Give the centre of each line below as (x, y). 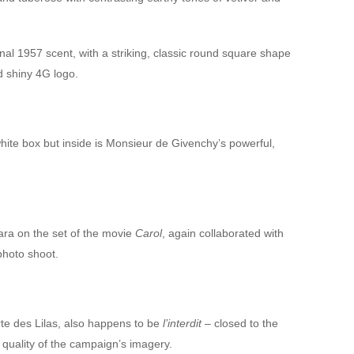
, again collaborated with (222, 233)
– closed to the (239, 323)
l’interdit (182, 323)
